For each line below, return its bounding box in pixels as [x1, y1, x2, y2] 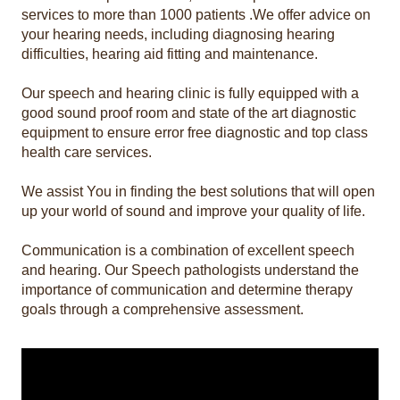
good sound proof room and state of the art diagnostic [21, 105, 356, 121]
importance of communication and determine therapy [21, 282, 353, 298]
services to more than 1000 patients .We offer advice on [21, 7, 371, 23]
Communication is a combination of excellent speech [21, 243, 354, 259]
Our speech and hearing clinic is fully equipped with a [21, 86, 359, 102]
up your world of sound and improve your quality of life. [21, 204, 365, 220]
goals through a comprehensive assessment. [21, 302, 304, 318]
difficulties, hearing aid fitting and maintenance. [21, 46, 318, 62]
